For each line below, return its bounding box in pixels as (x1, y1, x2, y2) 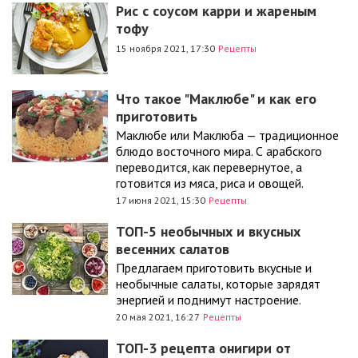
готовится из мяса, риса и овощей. (116, 175, 304, 191)
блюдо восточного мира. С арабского (116, 143, 322, 159)
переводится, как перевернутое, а (116, 159, 302, 175)
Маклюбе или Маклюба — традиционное (116, 127, 339, 143)
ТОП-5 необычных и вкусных (116, 222, 300, 241)
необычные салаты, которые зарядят (116, 276, 320, 292)
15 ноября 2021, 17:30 (116, 42, 215, 54)
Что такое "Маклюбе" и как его (116, 89, 316, 108)
